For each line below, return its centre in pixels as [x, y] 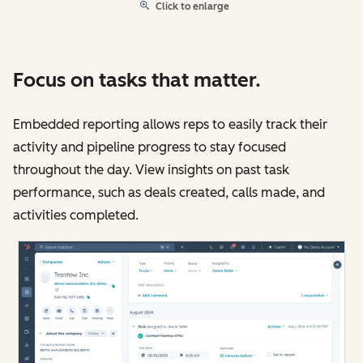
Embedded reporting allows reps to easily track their [170, 125]
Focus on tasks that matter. [137, 80]
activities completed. [76, 216]
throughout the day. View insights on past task [151, 170]
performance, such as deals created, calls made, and [169, 193]
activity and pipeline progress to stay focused [149, 147]
